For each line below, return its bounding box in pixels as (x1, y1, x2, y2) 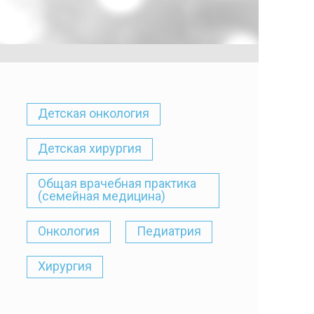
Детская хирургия (38, 141, 142, 156)
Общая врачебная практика (38, 176, 196, 191)
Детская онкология (38, 106, 149, 121)
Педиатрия (137, 224, 201, 238)
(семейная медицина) (38, 189, 165, 203)
